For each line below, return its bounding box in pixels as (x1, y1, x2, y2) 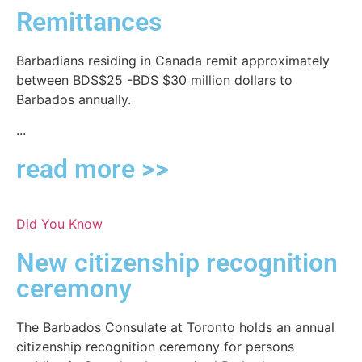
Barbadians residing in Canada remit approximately (16, 52, 330, 69)
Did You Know (16, 215, 103, 232)
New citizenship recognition (16, 246, 338, 278)
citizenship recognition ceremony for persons (16, 338, 294, 355)
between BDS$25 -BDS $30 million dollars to (16, 71, 293, 88)
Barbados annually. (16, 90, 131, 107)
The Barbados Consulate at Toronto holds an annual (16, 318, 335, 335)
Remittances (16, 6, 162, 37)
